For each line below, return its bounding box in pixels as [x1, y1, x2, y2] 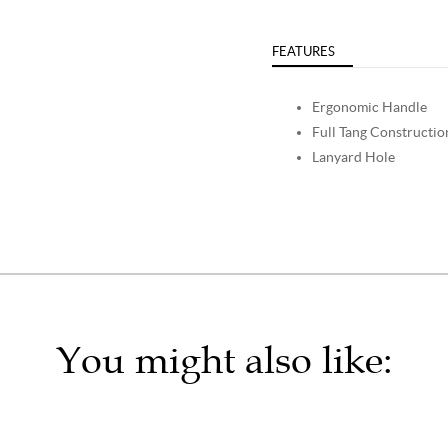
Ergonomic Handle [311, 98, 427, 115]
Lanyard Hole [311, 148, 395, 165]
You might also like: [55, 337, 393, 383]
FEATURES [271, 43, 335, 59]
